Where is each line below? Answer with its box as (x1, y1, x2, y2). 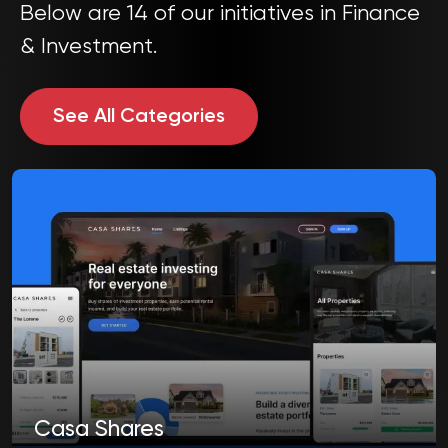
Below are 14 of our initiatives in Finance (20, 2, 420, 25)
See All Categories (53, 106, 225, 127)
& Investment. (20, 35, 157, 58)
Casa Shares (34, 418, 165, 441)
